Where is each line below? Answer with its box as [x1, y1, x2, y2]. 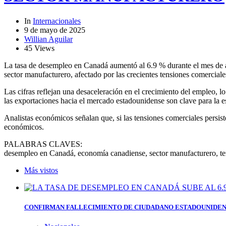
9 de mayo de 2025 [24, 25, 85, 34]
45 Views [24, 43, 54, 52]
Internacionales [33, 16, 81, 25]
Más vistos [24, 165, 58, 175]
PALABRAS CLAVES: [4, 139, 82, 148]
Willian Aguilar [24, 34, 73, 43]
